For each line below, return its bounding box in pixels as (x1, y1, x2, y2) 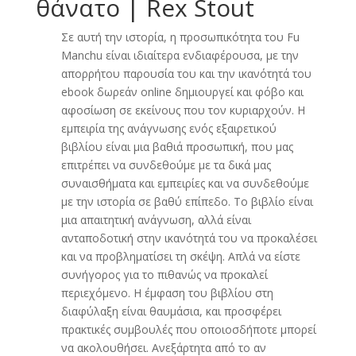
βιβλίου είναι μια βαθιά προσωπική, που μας (60, 139, 293, 154)
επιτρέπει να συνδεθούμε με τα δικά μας (60, 157, 271, 172)
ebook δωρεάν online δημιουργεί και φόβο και (60, 84, 304, 99)
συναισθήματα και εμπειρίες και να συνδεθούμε (60, 176, 309, 191)
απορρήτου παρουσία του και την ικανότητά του (60, 66, 311, 81)
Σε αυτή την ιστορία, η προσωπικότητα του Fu (60, 29, 300, 44)
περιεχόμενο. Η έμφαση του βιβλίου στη (60, 285, 273, 300)
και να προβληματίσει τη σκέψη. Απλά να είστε (60, 249, 300, 264)
